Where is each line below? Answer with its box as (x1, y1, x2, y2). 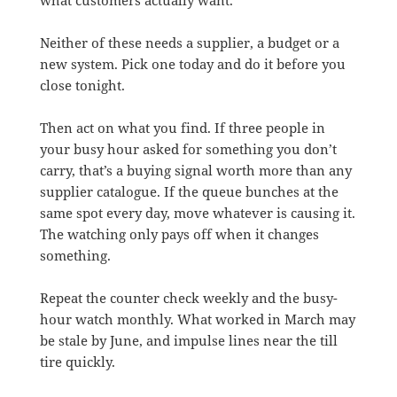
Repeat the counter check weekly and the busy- (39, 288, 338, 307)
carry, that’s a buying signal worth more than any (39, 160, 352, 179)
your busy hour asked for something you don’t (39, 139, 337, 158)
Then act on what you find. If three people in (39, 118, 325, 136)
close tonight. (39, 75, 125, 94)
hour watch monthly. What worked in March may (39, 309, 355, 328)
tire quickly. (39, 352, 115, 370)
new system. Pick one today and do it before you (39, 54, 346, 73)
